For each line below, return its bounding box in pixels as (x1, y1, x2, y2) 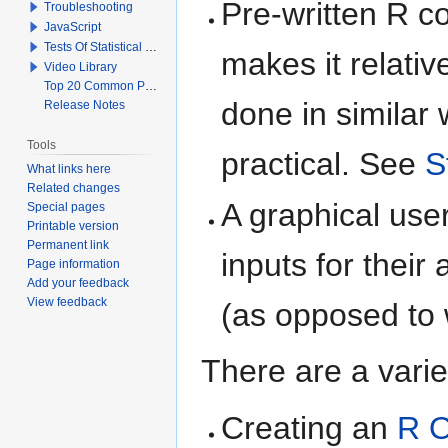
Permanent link (27, 237, 110, 252)
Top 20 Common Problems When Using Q (44, 78, 146, 93)
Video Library (44, 59, 118, 74)
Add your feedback (27, 275, 130, 290)
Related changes (27, 180, 121, 195)
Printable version (27, 218, 120, 233)
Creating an (221, 409, 398, 446)
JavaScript (44, 19, 102, 34)
